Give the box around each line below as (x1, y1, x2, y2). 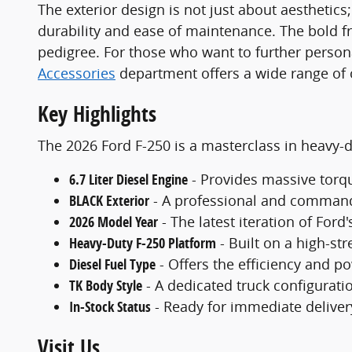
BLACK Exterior (69, 190, 149, 211)
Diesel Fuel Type (69, 254, 156, 274)
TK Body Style (69, 275, 142, 295)
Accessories (38, 64, 115, 83)
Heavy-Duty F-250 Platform (69, 233, 216, 253)
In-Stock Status (69, 296, 151, 317)
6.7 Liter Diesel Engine (69, 169, 188, 189)
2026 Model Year (69, 211, 158, 232)
